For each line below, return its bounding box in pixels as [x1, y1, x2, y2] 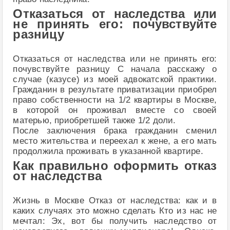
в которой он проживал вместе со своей [13, 105, 217, 115]
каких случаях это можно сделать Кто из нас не [13, 205, 217, 216]
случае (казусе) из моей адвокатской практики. [13, 74, 217, 84]
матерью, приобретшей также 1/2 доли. [13, 115, 176, 125]
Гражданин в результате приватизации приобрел [13, 84, 217, 94]
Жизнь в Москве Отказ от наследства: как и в [13, 195, 217, 205]
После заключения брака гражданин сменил [13, 125, 217, 136]
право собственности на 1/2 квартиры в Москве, [13, 94, 217, 105]
